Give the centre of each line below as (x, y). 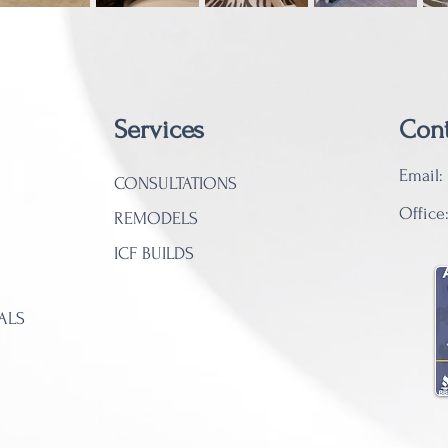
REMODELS (156, 218)
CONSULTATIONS (175, 183)
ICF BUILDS (154, 253)
